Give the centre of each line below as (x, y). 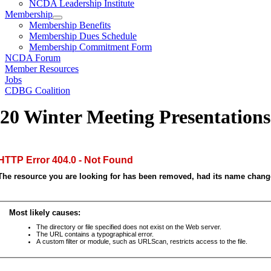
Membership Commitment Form (90, 47)
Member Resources (42, 69)
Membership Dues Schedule (83, 36)
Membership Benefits (70, 25)
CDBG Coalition (38, 90)
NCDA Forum (33, 58)
